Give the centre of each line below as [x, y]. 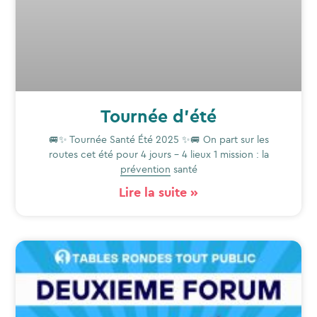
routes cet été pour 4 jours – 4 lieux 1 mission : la [158, 155]
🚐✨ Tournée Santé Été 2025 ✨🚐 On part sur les [158, 140]
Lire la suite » [158, 192]
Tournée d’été [158, 116]
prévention [145, 169]
